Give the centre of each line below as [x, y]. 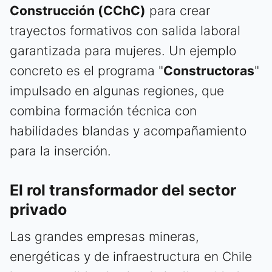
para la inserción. [60, 151]
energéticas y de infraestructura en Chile [131, 257]
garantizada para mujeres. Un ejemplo [123, 51]
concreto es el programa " [87, 71]
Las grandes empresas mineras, [104, 237]
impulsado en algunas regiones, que [117, 91]
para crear [178, 11]
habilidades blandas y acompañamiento [128, 131]
